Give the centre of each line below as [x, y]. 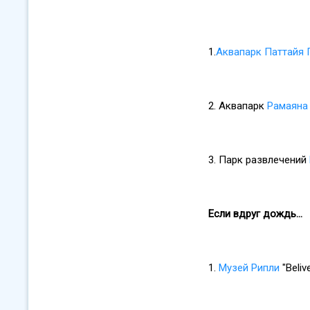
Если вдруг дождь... [255, 213]
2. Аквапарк [238, 106]
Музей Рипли [249, 267]
